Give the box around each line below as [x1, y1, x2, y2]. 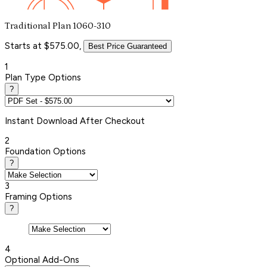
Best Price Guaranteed [88, 41, 167, 51]
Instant [5, 115, 36, 126]
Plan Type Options [5, 72, 81, 83]
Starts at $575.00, [5, 40, 81, 51]
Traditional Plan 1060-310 [5, 20, 111, 31]
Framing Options [5, 191, 72, 202]
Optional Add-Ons [5, 254, 79, 265]
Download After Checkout [36, 115, 145, 126]
